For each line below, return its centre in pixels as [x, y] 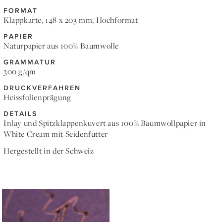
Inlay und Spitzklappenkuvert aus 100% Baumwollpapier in [105, 123]
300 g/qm [20, 72]
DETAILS [20, 113]
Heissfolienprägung [37, 97]
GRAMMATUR [30, 62]
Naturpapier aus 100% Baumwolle [61, 46]
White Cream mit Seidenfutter [56, 134]
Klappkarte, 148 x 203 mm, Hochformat [71, 20]
